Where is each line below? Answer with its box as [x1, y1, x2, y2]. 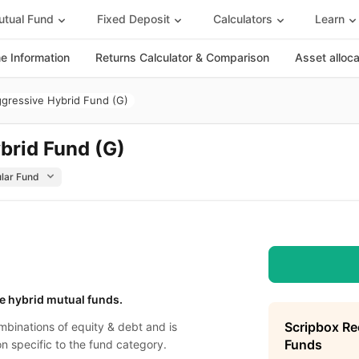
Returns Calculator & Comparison [95, 50, 269, 64]
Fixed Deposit [96, 11, 170, 26]
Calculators [212, 11, 272, 26]
